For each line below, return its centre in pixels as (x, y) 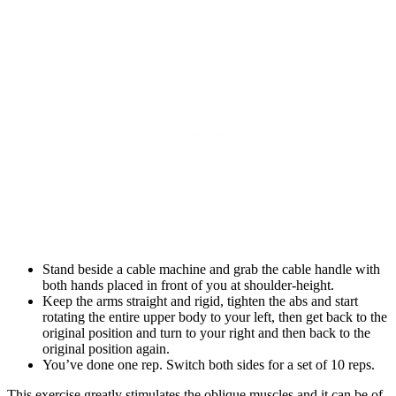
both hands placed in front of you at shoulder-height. (188, 285)
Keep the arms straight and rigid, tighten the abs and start (200, 301)
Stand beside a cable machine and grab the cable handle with (211, 269)
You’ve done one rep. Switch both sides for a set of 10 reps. (209, 364)
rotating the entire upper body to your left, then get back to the (215, 316)
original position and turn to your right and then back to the (206, 332)
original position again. (106, 348)
